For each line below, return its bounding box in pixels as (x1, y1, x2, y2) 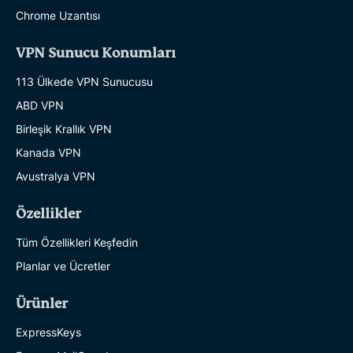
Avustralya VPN (16, 169, 95, 183)
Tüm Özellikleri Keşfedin (16, 235, 138, 249)
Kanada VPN (16, 145, 81, 159)
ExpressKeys (16, 325, 81, 339)
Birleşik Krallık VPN (16, 121, 112, 136)
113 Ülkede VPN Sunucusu (16, 74, 153, 88)
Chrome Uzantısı (16, 8, 100, 22)
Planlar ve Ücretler (16, 258, 110, 273)
